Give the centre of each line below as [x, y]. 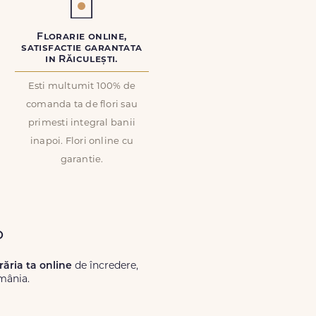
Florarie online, [82, 37]
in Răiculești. [82, 60]
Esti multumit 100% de [82, 86]
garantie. [82, 160]
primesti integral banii [82, 123]
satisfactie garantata [82, 48]
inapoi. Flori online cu [82, 141]
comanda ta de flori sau [82, 105]
